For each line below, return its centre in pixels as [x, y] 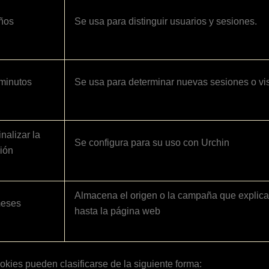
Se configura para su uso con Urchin [152, 142]
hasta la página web [117, 211]
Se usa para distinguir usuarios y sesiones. [166, 21]
